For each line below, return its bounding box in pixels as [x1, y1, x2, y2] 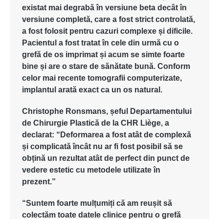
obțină [22, 154, 45, 162]
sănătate [101, 62, 132, 70]
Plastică [70, 119, 99, 127]
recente [58, 74, 86, 82]
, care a [90, 15, 119, 23]
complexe [120, 27, 156, 35]
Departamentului [130, 107, 192, 115]
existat [22, 3, 46, 12]
